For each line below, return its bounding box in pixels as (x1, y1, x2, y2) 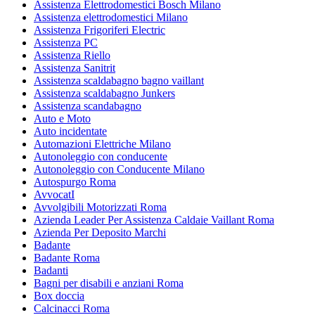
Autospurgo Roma (34, 175, 116, 188)
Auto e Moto (34, 112, 91, 124)
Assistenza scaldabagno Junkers (34, 86, 175, 99)
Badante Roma (34, 251, 100, 264)
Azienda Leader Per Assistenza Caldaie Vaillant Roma (34, 213, 274, 226)
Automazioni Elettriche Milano (34, 137, 171, 150)
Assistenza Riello (34, 49, 110, 61)
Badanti (34, 264, 68, 276)
